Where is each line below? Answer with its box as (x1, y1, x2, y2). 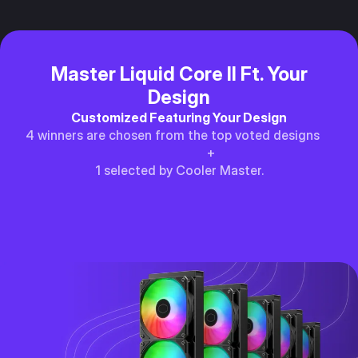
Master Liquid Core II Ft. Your (50, 62, 308, 86)
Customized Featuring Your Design (71, 109, 287, 125)
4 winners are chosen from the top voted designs (26, 126, 332, 143)
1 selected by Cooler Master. (94, 161, 264, 178)
